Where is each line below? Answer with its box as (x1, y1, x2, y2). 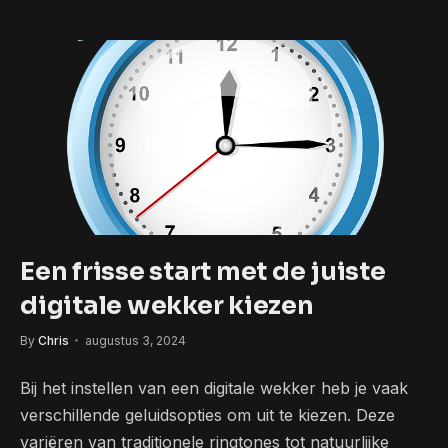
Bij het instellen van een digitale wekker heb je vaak (20, 378, 408, 399)
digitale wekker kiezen (20, 290, 314, 322)
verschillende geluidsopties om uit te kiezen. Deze (20, 405, 395, 426)
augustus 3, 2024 (85, 333, 186, 349)
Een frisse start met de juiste (20, 256, 386, 288)
